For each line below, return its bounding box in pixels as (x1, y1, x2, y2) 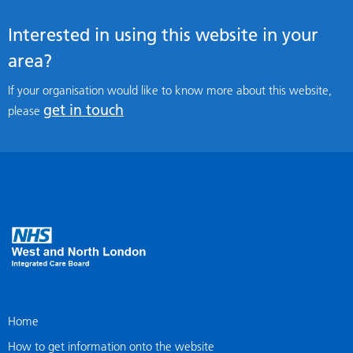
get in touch (43, 101, 124, 120)
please (8, 103, 43, 119)
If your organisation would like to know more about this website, (8, 83, 332, 98)
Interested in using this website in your (8, 24, 318, 46)
